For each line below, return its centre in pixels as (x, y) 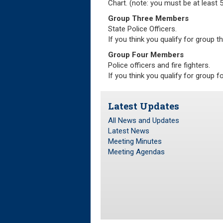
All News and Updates (144, 121)
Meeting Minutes (135, 142)
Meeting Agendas (136, 152)
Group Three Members (148, 18)
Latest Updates (144, 106)
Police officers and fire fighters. (159, 65)
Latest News (129, 131)
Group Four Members (146, 55)
